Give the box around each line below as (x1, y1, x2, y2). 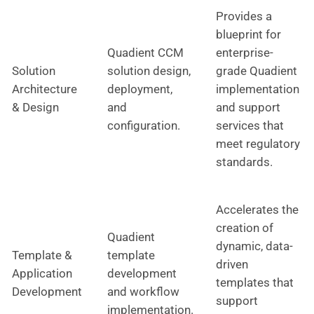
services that (216, 118, 284, 132)
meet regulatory (216, 136, 300, 151)
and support (216, 100, 280, 114)
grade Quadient (216, 63, 297, 78)
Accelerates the (216, 202, 299, 217)
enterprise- (216, 45, 273, 60)
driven (216, 257, 248, 271)
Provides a (216, 8, 272, 23)
